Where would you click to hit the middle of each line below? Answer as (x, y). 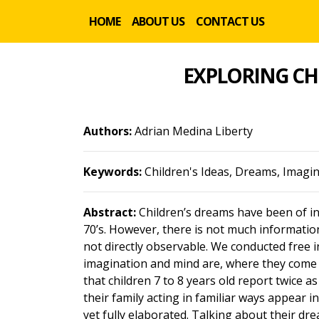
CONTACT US (230, 21)
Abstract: (110, 212)
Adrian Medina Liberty (192, 131)
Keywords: (113, 172)
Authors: (108, 131)
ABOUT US (158, 21)
